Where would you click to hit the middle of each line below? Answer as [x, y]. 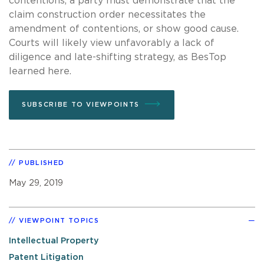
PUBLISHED [42, 163]
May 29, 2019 [36, 183]
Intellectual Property [54, 240]
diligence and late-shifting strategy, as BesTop [118, 57]
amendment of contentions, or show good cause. [125, 29]
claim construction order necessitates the [107, 14]
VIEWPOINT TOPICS [59, 220]
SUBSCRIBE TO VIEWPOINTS [81, 104]
